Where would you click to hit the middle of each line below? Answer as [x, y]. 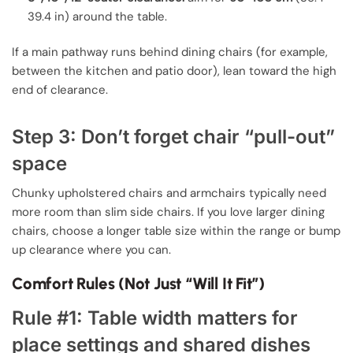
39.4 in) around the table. [97, 17]
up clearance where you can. [91, 249]
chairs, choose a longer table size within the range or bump [176, 230]
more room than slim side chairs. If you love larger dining [168, 212]
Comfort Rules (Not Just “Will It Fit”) [139, 283]
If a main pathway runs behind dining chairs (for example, [170, 52]
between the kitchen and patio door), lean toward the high [174, 71]
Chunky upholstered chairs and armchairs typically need [169, 193]
